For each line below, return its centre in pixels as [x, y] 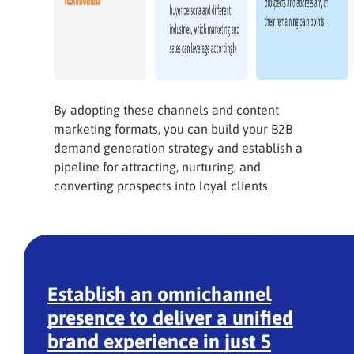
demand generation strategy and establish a [178, 148]
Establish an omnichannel [159, 294]
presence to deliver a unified [170, 318]
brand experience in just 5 [159, 341]
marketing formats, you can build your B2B [173, 129]
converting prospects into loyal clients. [162, 186]
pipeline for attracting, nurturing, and [157, 167]
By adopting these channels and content [166, 110]
